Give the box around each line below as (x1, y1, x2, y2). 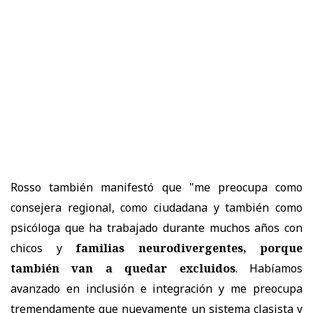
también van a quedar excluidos (10, 260, 235, 276)
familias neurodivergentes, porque (61, 240, 303, 256)
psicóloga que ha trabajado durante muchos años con (10, 219, 303, 235)
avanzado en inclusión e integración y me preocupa (10, 280, 303, 296)
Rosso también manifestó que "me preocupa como (10, 179, 303, 195)
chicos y (10, 240, 62, 256)
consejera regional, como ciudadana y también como (10, 199, 303, 215)
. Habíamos (235, 260, 303, 276)
